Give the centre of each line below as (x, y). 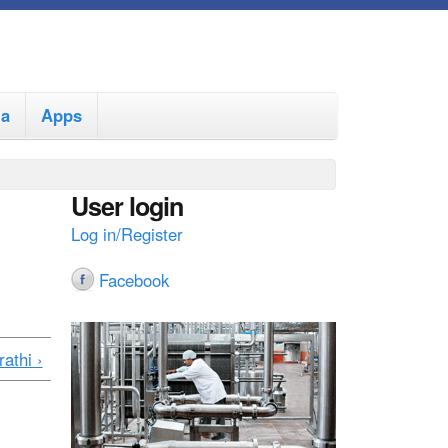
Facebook (134, 280)
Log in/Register (127, 234)
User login (127, 206)
